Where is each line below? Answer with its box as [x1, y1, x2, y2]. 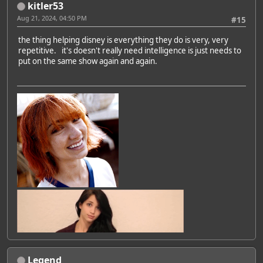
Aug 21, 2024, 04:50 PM [17, 13, 87, 22]
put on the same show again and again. [18, 55, 157, 66]
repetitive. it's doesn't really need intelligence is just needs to [18, 45, 241, 56]
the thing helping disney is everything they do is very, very [18, 34, 228, 45]
